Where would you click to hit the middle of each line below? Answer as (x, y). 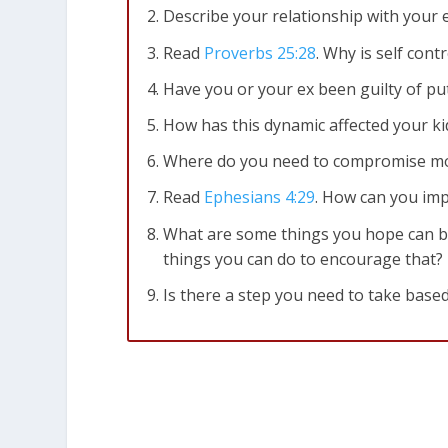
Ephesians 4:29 (260, 197)
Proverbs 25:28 (260, 52)
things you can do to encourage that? (303, 258)
